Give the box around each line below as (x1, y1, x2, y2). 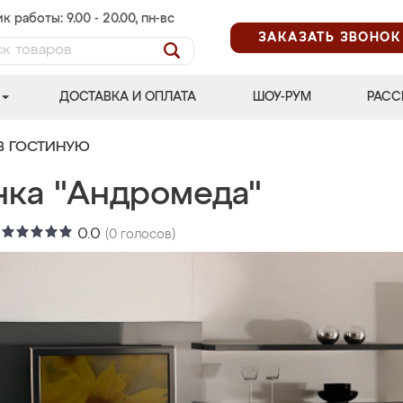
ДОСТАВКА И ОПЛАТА (59, 91, 197, 103)
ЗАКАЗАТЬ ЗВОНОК (258, 31, 401, 44)
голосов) (117, 228, 175, 241)
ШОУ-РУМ (252, 91, 311, 103)
